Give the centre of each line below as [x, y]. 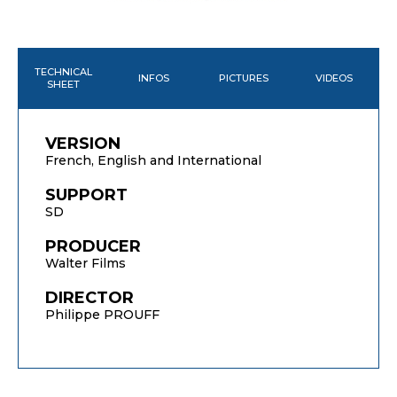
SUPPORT [86, 195]
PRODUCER [93, 246]
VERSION [83, 144]
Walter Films [86, 263]
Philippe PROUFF [102, 315]
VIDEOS [334, 78]
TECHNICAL [63, 72]
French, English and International [153, 160]
